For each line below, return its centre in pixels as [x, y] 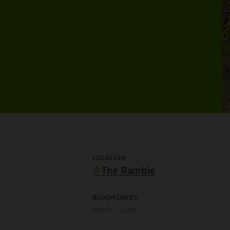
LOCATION [109, 157]
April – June [114, 209]
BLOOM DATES [115, 197]
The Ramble [127, 170]
